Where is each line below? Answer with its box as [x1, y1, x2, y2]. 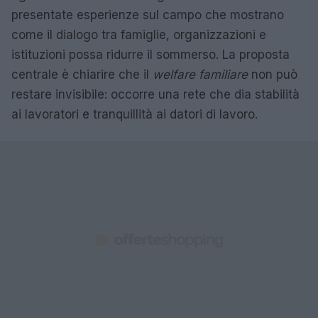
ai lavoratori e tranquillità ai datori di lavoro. [11, 107, 258, 122]
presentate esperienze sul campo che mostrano [11, 8, 284, 23]
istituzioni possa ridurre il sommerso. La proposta [11, 48, 290, 62]
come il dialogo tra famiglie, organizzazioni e [11, 28, 266, 43]
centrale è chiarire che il [11, 67, 153, 82]
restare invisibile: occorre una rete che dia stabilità [11, 87, 300, 102]
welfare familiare [153, 67, 248, 82]
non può [248, 67, 297, 82]
